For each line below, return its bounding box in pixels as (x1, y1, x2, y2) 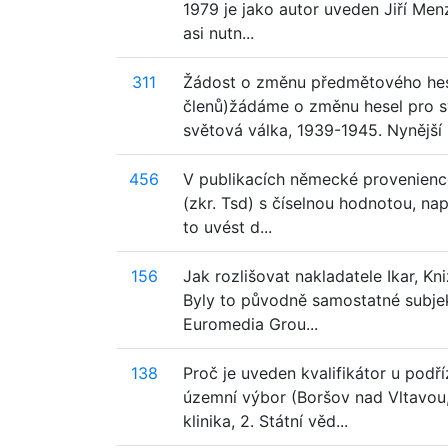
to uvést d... (183, 217, 272, 237)
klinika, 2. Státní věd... (183, 411, 348, 431)
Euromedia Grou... (183, 314, 318, 334)
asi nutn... (183, 23, 254, 43)
